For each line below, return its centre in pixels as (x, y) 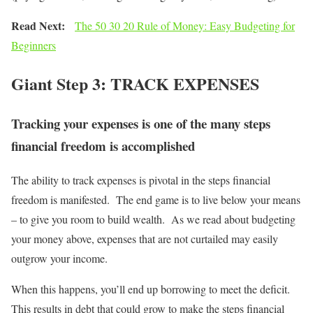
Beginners (34, 45)
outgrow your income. (59, 258)
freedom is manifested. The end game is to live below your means (156, 199)
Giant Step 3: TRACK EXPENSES (135, 84)
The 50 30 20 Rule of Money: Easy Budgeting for (185, 26)
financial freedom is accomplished (103, 146)
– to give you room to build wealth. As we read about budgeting (153, 219)
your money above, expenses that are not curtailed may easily (145, 238)
